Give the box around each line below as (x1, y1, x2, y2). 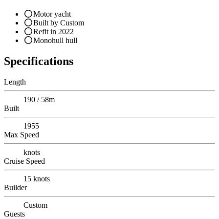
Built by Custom (33, 19, 84, 27)
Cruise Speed (4, 156, 45, 165)
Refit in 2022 (33, 27, 74, 36)
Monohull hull (33, 36, 77, 45)
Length (4, 77, 26, 86)
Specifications (4, 54, 73, 67)
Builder (4, 183, 27, 192)
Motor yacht (33, 10, 71, 19)
